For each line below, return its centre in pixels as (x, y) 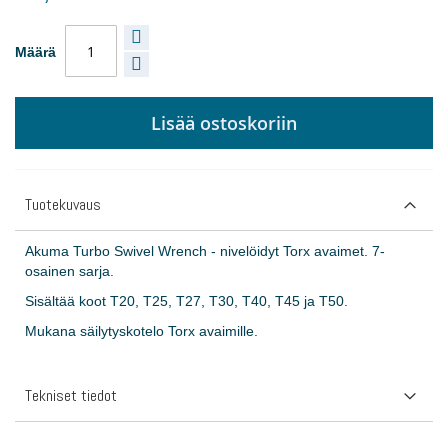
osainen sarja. (69, 271)
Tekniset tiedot (71, 396)
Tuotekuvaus (63, 205)
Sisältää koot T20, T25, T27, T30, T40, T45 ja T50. (186, 301)
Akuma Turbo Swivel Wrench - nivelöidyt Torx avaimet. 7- (205, 251)
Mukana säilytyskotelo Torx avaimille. (141, 331)
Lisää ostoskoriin (224, 123)
